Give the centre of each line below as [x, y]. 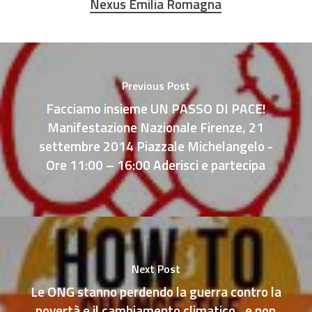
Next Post [156, 269]
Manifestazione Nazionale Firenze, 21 [156, 127]
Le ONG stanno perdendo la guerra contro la [156, 291]
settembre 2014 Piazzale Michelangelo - [156, 146]
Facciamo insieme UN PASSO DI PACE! [156, 108]
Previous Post [156, 85]
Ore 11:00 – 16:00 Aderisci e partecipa [156, 164]
